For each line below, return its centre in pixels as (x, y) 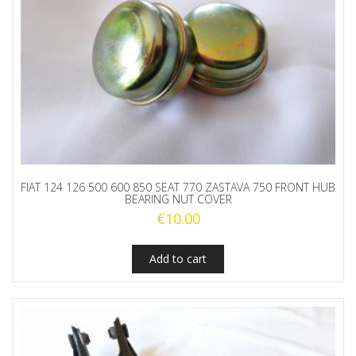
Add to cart (178, 259)
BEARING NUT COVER (178, 199)
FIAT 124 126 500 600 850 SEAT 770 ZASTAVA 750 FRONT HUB (178, 188)
